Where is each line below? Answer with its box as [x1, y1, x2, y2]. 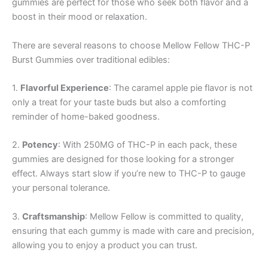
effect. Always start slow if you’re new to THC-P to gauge [12, 168, 245, 179]
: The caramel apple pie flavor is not [109, 82, 252, 93]
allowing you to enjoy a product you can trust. [12, 239, 197, 251]
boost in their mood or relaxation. [12, 11, 147, 23]
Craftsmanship [22, 211, 85, 222]
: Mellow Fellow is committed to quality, [85, 211, 243, 222]
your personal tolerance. [12, 182, 110, 194]
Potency [22, 139, 58, 151]
